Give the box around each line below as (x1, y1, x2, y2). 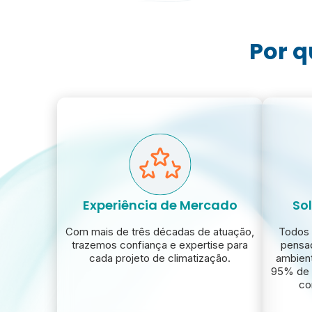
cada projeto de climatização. (89, 251, 231, 265)
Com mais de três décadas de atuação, (65, 225, 254, 239)
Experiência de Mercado (82, 196, 237, 214)
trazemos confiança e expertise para (72, 238, 248, 252)
